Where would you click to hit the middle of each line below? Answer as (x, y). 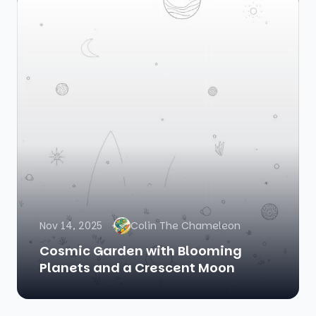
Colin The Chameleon (186, 226)
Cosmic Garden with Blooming (141, 251)
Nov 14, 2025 (71, 226)
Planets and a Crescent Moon (137, 268)
